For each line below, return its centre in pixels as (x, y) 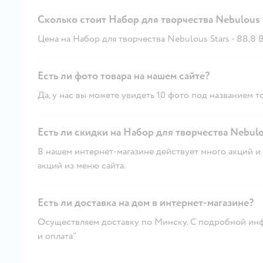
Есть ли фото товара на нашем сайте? (124, 76)
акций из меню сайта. (82, 165)
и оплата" (57, 236)
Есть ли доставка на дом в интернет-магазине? (146, 203)
